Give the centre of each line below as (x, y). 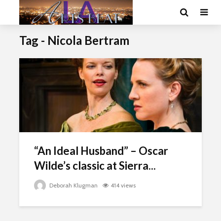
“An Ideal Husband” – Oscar (101, 151)
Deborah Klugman (73, 185)
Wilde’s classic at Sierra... (95, 166)
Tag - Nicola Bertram (74, 40)
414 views (123, 185)
